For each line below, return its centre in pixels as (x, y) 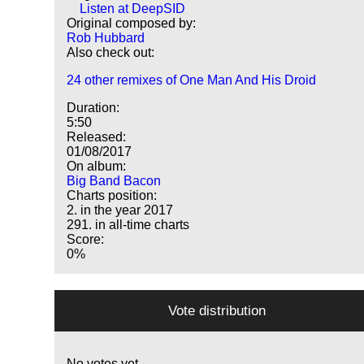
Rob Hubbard (106, 38)
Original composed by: (132, 24)
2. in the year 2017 (120, 210)
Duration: (93, 108)
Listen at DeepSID (133, 9)
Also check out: (111, 53)
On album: (97, 167)
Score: (86, 240)
